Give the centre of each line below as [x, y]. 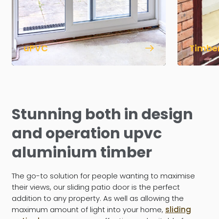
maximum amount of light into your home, [88, 209]
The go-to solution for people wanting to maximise [103, 175]
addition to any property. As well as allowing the [98, 198]
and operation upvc [87, 133]
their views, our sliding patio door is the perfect [96, 187]
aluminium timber [82, 152]
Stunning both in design [102, 114]
